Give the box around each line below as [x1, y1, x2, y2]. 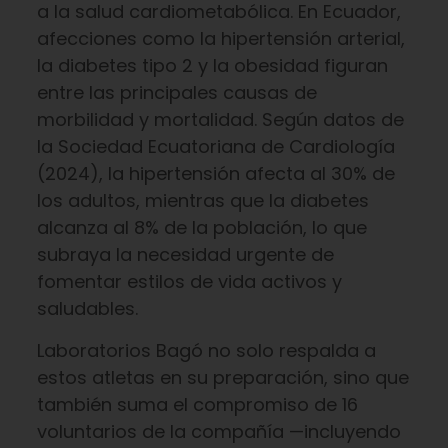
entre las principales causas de [36, 80, 317, 105]
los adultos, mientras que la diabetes [36, 188, 369, 213]
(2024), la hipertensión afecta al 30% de [36, 161, 395, 186]
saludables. [36, 296, 138, 321]
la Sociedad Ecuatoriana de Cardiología [36, 134, 395, 159]
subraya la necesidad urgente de [36, 242, 334, 267]
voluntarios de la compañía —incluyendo [36, 419, 401, 444]
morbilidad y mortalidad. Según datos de [36, 107, 404, 132]
